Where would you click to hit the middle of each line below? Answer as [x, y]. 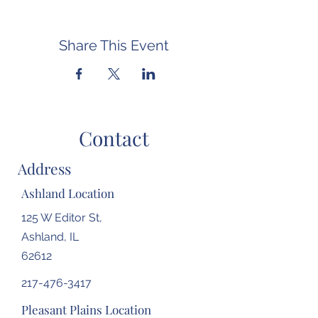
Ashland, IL [50, 237]
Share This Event [114, 45]
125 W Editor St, [62, 218]
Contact [114, 138]
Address [44, 168]
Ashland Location [68, 193]
